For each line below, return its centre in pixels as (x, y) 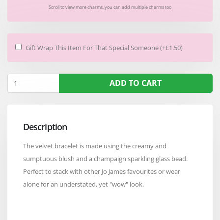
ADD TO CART (136, 83)
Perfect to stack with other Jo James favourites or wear (102, 171)
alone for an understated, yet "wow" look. (83, 184)
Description (45, 126)
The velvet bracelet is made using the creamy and (95, 146)
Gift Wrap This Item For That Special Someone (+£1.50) (104, 47)
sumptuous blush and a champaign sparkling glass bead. (105, 158)
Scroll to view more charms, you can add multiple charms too (110, 7)
